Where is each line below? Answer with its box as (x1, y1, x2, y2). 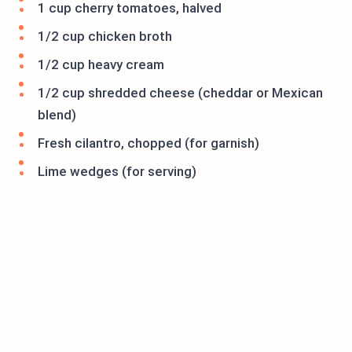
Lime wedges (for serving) (38, 163, 196, 180)
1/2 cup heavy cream (38, 57, 164, 73)
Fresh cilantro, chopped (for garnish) (38, 135, 259, 152)
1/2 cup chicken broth (38, 28, 172, 45)
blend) (38, 107, 76, 123)
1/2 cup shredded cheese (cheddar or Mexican (38, 85, 323, 101)
